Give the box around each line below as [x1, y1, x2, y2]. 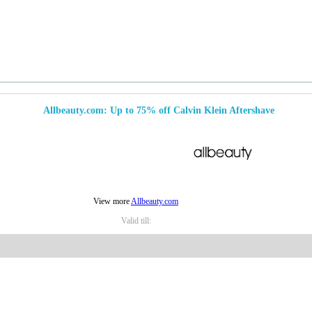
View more [93, 196, 131, 207]
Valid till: [120, 216, 151, 226]
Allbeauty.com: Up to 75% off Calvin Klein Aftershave [42, 105, 274, 116]
